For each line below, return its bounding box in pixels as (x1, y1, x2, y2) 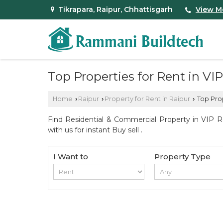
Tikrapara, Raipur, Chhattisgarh (58, 5, 173, 14)
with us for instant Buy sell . (48, 125, 142, 135)
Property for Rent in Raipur (105, 95, 190, 103)
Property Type (154, 152, 211, 162)
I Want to (53, 152, 88, 162)
